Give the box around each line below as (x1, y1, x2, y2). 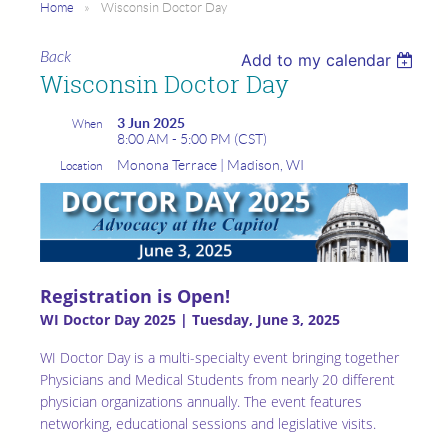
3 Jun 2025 (117, 115, 185, 132)
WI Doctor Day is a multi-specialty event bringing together (40, 348, 399, 368)
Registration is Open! (40, 284, 230, 309)
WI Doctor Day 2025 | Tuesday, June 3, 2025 (40, 310, 340, 330)
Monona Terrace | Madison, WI (117, 157, 304, 174)
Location (60, 159, 102, 173)
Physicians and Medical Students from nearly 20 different (40, 370, 395, 390)
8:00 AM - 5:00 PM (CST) (117, 131, 267, 148)
